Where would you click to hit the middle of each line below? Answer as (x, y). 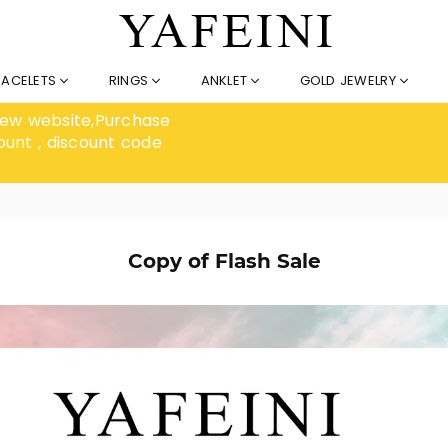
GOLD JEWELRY (350, 80)
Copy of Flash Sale (224, 261)
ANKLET (226, 80)
